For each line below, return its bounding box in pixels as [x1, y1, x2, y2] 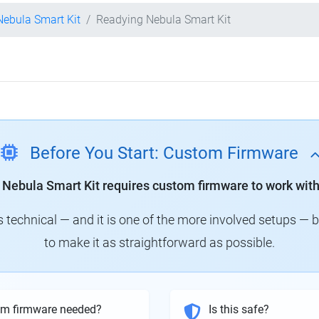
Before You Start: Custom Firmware [29, 143, 298, 164]
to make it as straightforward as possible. [44, 235, 275, 251]
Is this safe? [209, 303, 269, 317]
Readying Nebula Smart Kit [96, 13, 231, 26]
